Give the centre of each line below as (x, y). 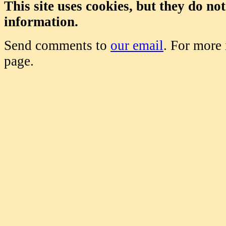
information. (41, 22)
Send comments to (57, 45)
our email (137, 45)
